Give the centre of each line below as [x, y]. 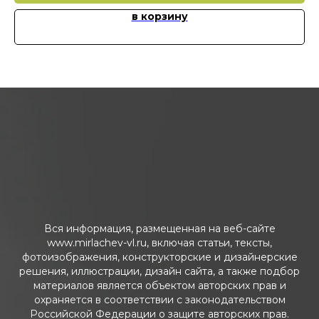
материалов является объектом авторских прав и [159, 285]
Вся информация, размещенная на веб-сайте [159, 228]
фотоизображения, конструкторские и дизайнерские [159, 257]
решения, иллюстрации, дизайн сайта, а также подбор [159, 271]
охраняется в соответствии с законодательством [159, 299]
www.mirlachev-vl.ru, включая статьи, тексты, [159, 242]
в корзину [159, 16]
